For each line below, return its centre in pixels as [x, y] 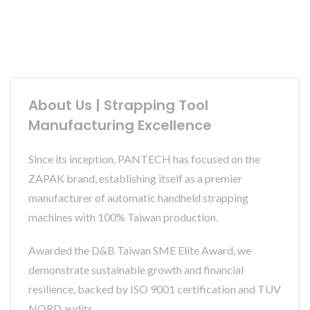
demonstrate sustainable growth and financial [136, 270]
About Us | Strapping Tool [118, 106]
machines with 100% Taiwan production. [123, 217]
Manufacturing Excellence [120, 126]
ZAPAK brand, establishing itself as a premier [135, 179]
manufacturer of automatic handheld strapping [138, 198]
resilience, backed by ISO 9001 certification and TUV [155, 289]
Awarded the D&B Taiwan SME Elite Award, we [140, 250]
